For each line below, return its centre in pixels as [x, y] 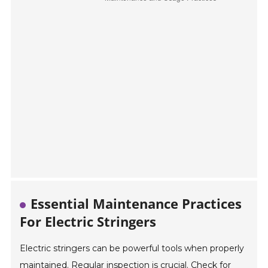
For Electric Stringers [88, 222]
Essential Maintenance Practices [136, 204]
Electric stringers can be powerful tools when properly [132, 249]
